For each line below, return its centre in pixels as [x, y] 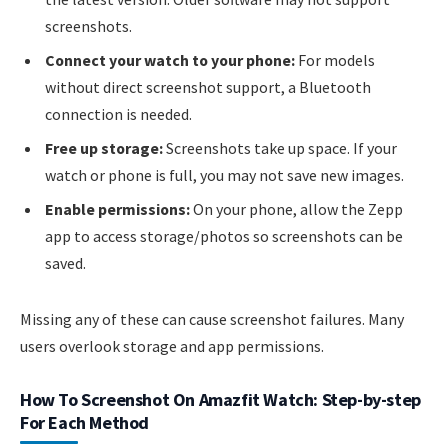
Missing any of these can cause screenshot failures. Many [212, 319]
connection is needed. [118, 114]
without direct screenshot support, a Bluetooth [208, 87]
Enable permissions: [117, 209]
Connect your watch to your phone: [170, 60]
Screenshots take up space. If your [280, 148]
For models [335, 60]
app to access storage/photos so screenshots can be [224, 236]
